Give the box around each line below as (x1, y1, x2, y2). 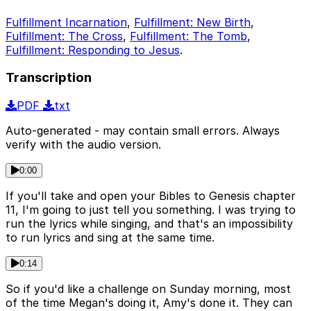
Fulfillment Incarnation (6, 15, 127, 29)
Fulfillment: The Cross (6, 28, 123, 43)
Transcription (6, 69, 92, 86)
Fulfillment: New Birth (134, 15, 251, 29)
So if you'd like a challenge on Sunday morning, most (6, 282, 291, 296)
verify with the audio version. (6, 137, 161, 152)
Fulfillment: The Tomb (130, 28, 247, 43)
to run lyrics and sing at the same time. (6, 230, 215, 245)
